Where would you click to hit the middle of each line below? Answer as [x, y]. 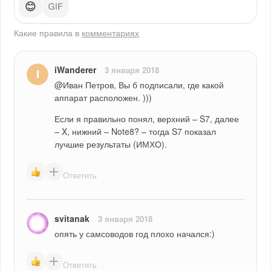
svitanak [72, 219]
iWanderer [76, 70]
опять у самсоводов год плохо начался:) [135, 234]
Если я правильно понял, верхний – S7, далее [147, 119]
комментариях [111, 33]
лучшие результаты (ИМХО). [111, 144]
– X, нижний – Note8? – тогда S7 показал [135, 132]
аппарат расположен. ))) [103, 98]
